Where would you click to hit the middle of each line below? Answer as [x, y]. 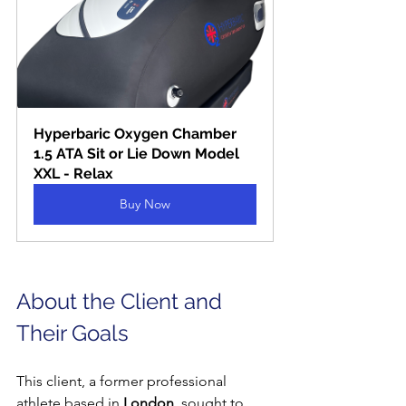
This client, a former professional [123, 381]
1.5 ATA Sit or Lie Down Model [138, 154]
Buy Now [145, 204]
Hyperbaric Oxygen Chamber [137, 134]
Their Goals [72, 333]
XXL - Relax [73, 174]
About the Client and [122, 301]
